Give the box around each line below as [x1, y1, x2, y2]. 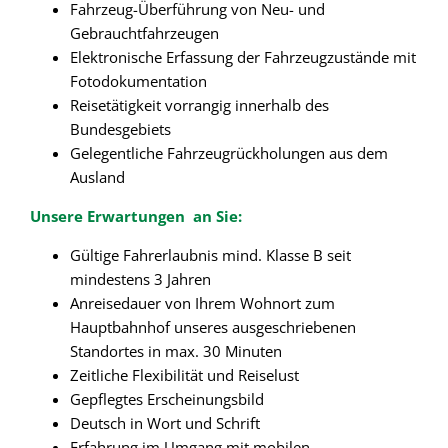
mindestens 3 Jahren [69, 269, 211, 290]
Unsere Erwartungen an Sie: [29, 206, 242, 227]
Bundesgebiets [69, 119, 171, 140]
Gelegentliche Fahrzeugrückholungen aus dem [69, 143, 388, 164]
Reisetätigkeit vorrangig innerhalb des [69, 95, 329, 116]
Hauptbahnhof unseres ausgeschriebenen [69, 317, 356, 338]
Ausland [69, 167, 125, 188]
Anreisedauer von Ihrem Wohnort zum [69, 293, 335, 314]
